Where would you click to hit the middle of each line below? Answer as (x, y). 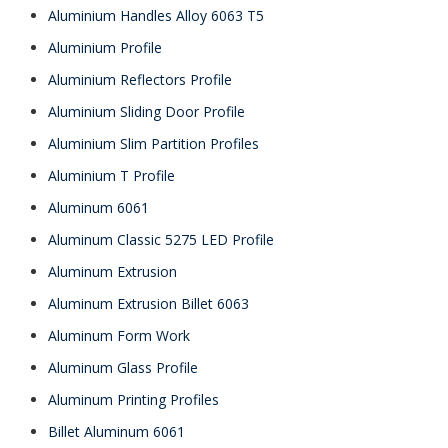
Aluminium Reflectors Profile (140, 79)
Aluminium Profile (105, 47)
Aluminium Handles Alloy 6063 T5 (156, 15)
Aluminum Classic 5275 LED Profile (161, 239)
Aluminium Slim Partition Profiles (153, 143)
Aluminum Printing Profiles (133, 399)
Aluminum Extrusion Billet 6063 (148, 303)
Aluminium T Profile (111, 175)
